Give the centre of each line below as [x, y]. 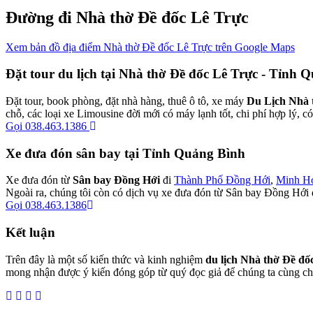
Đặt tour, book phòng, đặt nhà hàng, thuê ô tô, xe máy [126, 101]
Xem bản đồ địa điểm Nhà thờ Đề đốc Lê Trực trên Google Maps [150, 47]
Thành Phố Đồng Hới [222, 180]
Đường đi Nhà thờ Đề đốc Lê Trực [127, 17]
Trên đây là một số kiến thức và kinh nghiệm [105, 259]
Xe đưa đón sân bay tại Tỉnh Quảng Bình [125, 153]
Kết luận [30, 233]
